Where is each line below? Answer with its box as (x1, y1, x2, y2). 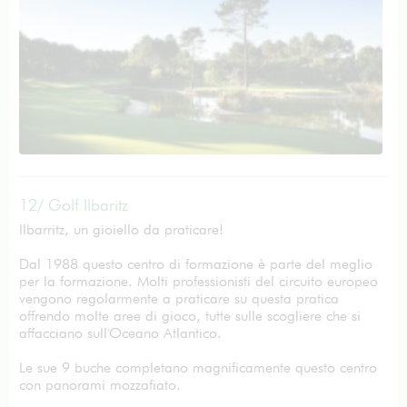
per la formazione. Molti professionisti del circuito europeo (19, 273, 378, 290)
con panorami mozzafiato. (19, 376, 181, 393)
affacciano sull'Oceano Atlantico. (19, 324, 222, 342)
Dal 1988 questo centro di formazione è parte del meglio (19, 255, 372, 273)
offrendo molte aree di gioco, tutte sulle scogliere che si (19, 307, 361, 324)
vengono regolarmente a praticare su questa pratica (19, 290, 339, 307)
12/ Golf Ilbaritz (19, 195, 128, 214)
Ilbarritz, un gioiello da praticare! (19, 221, 223, 238)
